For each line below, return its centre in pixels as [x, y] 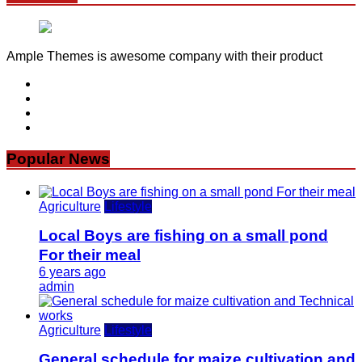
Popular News [58, 158]
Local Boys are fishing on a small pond [183, 235]
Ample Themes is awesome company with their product [164, 57]
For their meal [90, 255]
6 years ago [72, 271]
